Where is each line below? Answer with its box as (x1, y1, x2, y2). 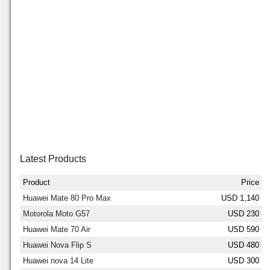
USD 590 (228, 225, 259, 234)
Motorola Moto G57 (23, 209, 90, 219)
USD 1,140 (221, 193, 259, 203)
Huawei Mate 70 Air (23, 225, 90, 234)
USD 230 (228, 209, 259, 219)
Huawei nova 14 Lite (23, 256, 93, 266)
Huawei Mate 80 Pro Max (23, 193, 111, 203)
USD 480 (228, 240, 259, 250)
